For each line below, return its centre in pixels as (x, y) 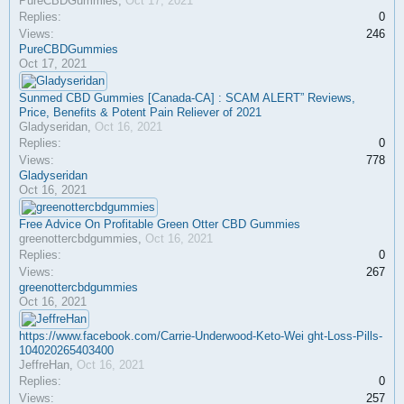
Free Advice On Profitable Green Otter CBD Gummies (160, 224)
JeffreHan (44, 365)
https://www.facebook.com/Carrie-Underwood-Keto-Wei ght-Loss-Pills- (201, 336)
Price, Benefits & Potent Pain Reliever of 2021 (140, 112)
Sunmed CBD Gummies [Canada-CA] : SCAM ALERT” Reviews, (187, 98)
